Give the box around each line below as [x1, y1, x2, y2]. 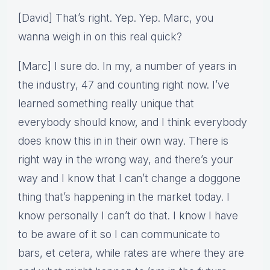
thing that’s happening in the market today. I [18, 190, 230, 204]
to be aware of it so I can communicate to [18, 228, 220, 241]
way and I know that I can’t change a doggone [18, 172, 240, 185]
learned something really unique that [18, 97, 194, 110]
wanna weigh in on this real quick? [18, 30, 182, 43]
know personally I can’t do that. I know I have [18, 209, 238, 222]
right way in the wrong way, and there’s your [18, 153, 233, 166]
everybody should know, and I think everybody [18, 116, 247, 129]
